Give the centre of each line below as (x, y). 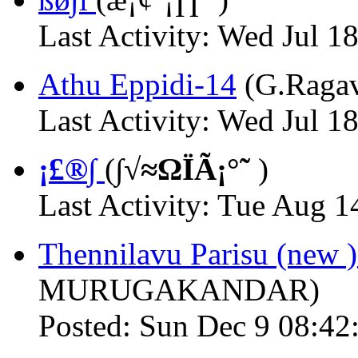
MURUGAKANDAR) (179, 290)
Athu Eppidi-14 (137, 84)
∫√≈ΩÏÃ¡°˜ (183, 169)
